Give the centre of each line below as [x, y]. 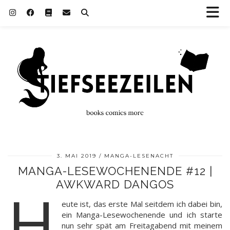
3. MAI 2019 [76, 156]
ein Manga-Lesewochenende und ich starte [142, 214]
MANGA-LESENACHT [139, 156]
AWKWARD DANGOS [115, 184]
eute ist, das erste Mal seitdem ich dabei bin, [142, 204]
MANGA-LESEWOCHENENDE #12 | [115, 171]
